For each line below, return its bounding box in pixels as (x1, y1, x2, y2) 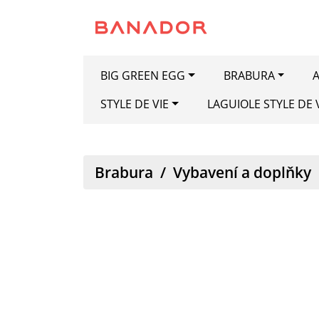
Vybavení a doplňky (173, 162, 311, 182)
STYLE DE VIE (100, 96, 169, 112)
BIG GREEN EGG (100, 68, 185, 83)
